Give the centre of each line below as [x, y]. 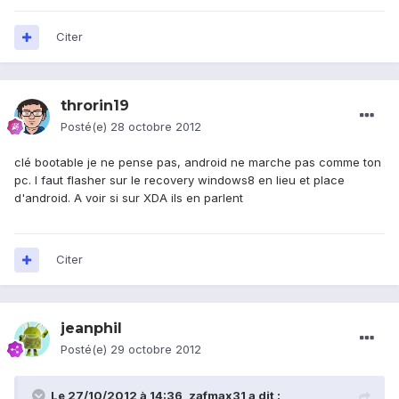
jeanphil [91, 329]
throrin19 [95, 106]
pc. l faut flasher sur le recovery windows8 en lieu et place [179, 180]
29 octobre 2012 [156, 350]
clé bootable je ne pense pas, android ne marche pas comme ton [198, 163]
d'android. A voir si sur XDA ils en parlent [129, 198]
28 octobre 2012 [156, 127]
